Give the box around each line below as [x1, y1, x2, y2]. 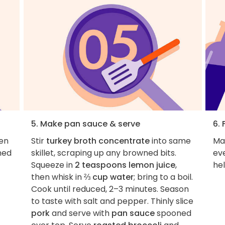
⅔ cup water [83, 171, 134, 183]
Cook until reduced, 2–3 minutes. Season [31, 183, 189, 195]
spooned [154, 207, 191, 219]
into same [149, 135, 191, 147]
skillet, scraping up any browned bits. [31, 147, 176, 159]
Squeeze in [31, 159, 75, 171]
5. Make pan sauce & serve [31, 118, 140, 130]
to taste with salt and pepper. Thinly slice [31, 195, 193, 207]
